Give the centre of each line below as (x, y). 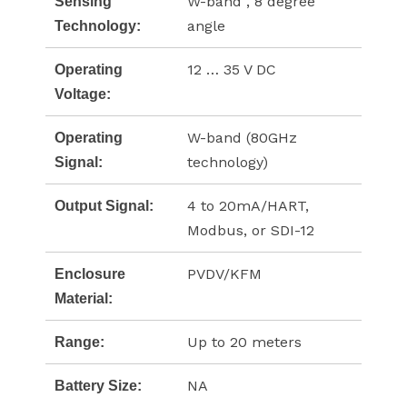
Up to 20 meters (244, 342)
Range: (79, 342)
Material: (84, 299)
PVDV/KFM (224, 274)
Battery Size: (98, 386)
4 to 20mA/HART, (248, 206)
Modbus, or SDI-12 (251, 231)
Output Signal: (104, 206)
